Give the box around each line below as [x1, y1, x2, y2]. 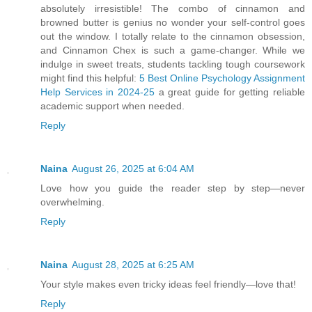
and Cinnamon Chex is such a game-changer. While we [40, 45, 305, 56]
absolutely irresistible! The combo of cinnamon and [40, 3, 305, 15]
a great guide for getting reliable [155, 86, 305, 98]
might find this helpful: [40, 72, 139, 84]
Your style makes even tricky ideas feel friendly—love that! [40, 279, 296, 290]
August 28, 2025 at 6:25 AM [72, 259, 194, 271]
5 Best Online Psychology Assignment [139, 72, 305, 84]
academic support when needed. [40, 100, 185, 112]
